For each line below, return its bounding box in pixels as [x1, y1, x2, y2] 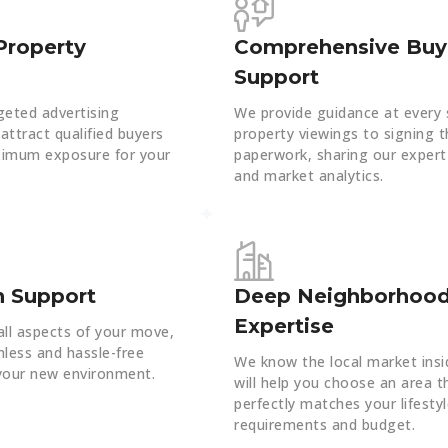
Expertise [234, 314, 335, 339]
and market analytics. [234, 166, 384, 186]
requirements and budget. [234, 415, 416, 435]
